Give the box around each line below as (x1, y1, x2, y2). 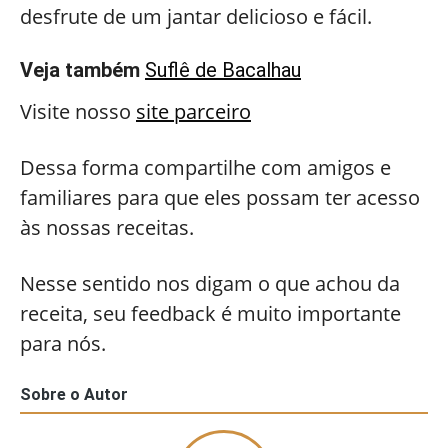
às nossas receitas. (20, 214, 194, 241)
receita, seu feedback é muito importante (20, 300, 401, 327)
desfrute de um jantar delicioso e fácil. (20, 3, 372, 30)
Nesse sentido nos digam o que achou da (20, 270, 400, 297)
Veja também (20, 58, 140, 82)
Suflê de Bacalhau (145, 58, 301, 82)
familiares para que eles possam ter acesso (20, 184, 420, 211)
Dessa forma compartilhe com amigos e (20, 154, 391, 181)
